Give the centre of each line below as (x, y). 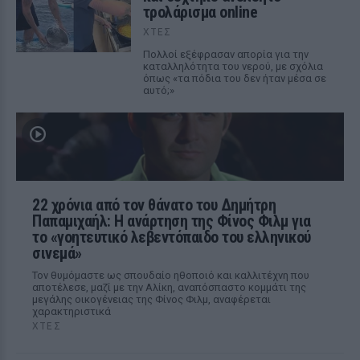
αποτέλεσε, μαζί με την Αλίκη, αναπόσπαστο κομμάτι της (169, 287)
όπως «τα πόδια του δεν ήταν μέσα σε (234, 78)
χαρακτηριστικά (72, 311)
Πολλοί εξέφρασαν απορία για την (225, 54)
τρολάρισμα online (200, 12)
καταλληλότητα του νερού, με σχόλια (233, 66)
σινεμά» (57, 253)
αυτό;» (158, 90)
